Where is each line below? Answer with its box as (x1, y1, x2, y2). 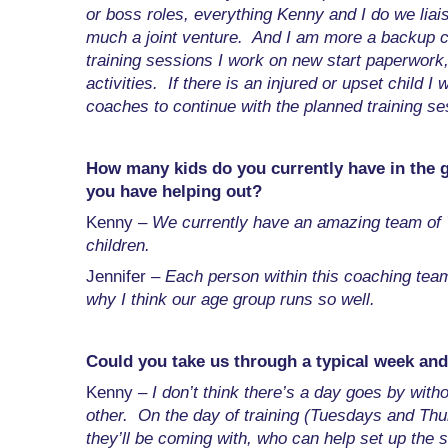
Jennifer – (86, 267, 165, 287)
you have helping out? (86, 182, 262, 202)
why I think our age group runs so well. (86, 290, 375, 310)
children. (86, 236, 150, 256)
